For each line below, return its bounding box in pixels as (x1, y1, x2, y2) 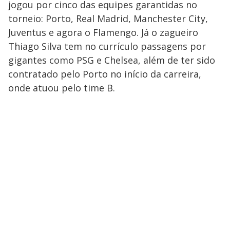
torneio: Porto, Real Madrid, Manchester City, (8, 12, 208, 25)
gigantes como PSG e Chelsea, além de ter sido (8, 53, 215, 66)
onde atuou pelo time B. (8, 81, 115, 94)
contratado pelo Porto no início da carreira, (8, 67, 201, 80)
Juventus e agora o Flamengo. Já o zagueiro (8, 26, 198, 39)
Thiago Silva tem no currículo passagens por (8, 40, 206, 52)
